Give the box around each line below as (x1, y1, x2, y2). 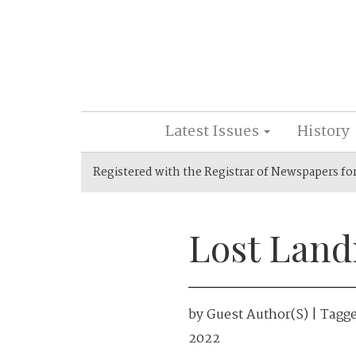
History (296, 120, 350, 144)
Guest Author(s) (207, 304, 308, 326)
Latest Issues (164, 120, 262, 144)
